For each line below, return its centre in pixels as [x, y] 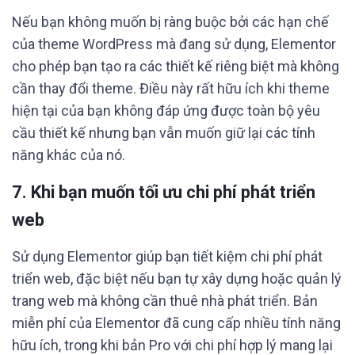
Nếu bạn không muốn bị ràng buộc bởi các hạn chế [170, 22]
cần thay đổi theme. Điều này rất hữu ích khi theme [171, 88]
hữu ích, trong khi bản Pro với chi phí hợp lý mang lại [172, 345]
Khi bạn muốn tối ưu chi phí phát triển [173, 192]
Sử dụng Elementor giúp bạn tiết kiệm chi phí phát [167, 256]
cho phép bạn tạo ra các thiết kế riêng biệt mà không [176, 66]
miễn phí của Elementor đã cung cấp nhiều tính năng [176, 323]
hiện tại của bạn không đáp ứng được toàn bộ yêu [166, 111]
